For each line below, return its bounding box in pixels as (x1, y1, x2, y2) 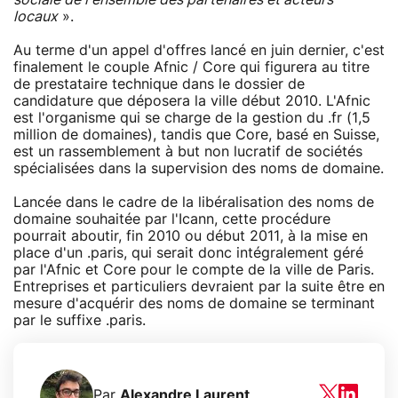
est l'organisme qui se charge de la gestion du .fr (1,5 (13, 110, 370, 125)
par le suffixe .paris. (13, 313, 146, 328)
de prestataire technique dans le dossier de (13, 76, 305, 92)
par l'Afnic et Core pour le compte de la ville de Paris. (13, 262, 374, 277)
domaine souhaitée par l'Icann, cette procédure (13, 211, 330, 227)
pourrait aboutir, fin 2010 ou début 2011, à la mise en (13, 228, 368, 243)
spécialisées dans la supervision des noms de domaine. (13, 161, 384, 176)
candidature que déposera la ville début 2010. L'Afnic (13, 93, 370, 108)
